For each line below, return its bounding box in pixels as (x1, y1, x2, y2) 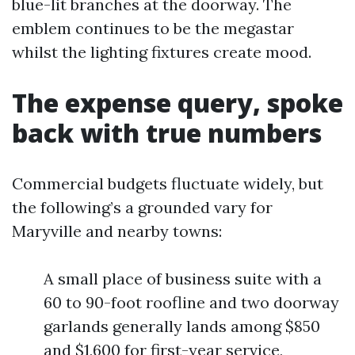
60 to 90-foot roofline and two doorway (44, 292, 339, 312)
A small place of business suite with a (44, 269, 322, 288)
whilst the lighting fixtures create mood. (12, 42, 311, 62)
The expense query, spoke (12, 86, 343, 120)
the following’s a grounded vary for (12, 197, 273, 217)
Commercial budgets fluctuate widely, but (12, 174, 323, 193)
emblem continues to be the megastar (12, 18, 294, 38)
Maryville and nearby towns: (12, 221, 222, 241)
